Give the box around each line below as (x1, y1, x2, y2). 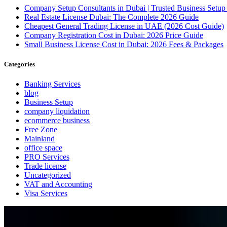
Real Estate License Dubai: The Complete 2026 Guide (24, 12, 199, 21)
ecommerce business (24, 116, 90, 125)
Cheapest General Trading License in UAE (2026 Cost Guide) (24, 21, 224, 30)
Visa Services (24, 188, 67, 198)
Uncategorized (24, 170, 71, 179)
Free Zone (24, 125, 57, 134)
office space (24, 143, 62, 152)
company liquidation (24, 106, 90, 116)
